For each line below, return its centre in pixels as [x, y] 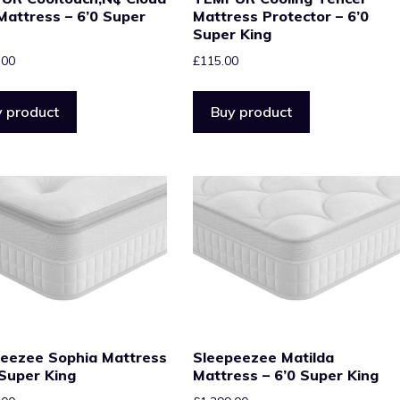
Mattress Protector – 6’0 [280, 16]
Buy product [251, 111]
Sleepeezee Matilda [263, 357]
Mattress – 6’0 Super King [285, 375]
